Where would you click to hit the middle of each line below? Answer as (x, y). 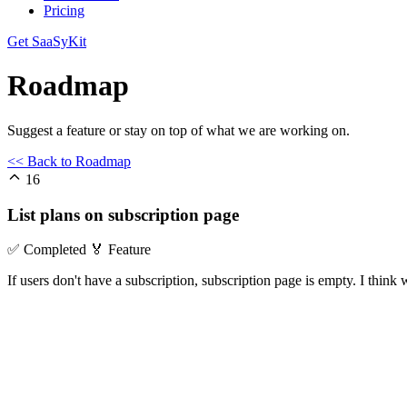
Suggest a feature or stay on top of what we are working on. (179, 130)
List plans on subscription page (123, 214)
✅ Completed (49, 250)
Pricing (64, 10)
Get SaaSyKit (47, 41)
